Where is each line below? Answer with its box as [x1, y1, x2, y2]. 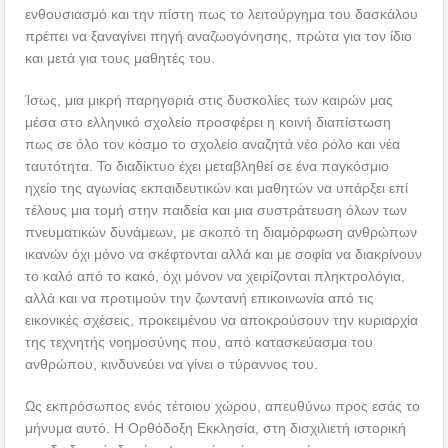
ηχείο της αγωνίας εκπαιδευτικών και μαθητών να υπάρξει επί [25, 179, 409, 196]
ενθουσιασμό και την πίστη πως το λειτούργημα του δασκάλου [25, 5, 419, 22]
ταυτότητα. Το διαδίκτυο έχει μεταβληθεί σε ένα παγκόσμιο [25, 157, 390, 174]
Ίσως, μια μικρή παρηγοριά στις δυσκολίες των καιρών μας [25, 91, 394, 108]
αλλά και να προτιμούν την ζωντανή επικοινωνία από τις [25, 289, 375, 306]
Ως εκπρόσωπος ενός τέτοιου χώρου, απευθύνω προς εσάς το [25, 397, 421, 414]
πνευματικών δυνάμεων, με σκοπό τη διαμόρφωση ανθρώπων [25, 223, 418, 240]
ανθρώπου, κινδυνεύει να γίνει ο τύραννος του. [25, 355, 319, 372]
